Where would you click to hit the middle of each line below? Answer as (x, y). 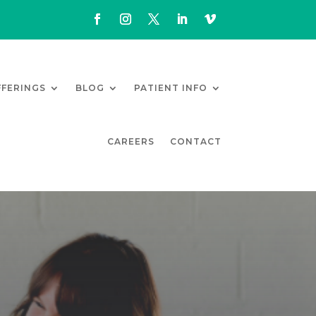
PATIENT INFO (170, 88)
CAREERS (130, 141)
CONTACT (195, 141)
